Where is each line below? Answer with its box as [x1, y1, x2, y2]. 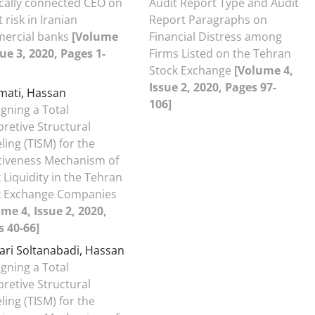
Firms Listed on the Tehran [149, 46, 291, 61]
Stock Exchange [149, 63, 234, 78]
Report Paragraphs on [149, 12, 267, 27]
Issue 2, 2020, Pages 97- [149, 79, 276, 95]
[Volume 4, [234, 63, 293, 78]
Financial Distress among [149, 29, 282, 44]
